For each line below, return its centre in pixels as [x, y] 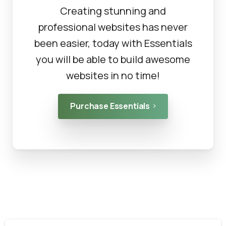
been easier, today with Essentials [113, 43]
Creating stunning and [113, 11]
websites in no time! [113, 75]
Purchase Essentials [110, 106]
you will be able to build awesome [113, 59]
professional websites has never [113, 27]
